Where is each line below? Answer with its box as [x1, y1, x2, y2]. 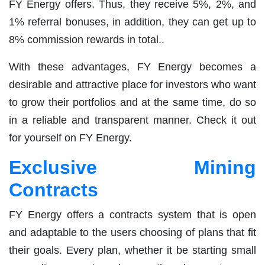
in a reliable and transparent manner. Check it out [9, 114, 256, 126]
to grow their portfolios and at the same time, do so [9, 96, 256, 108]
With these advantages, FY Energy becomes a [9, 60, 256, 73]
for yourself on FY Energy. [9, 131, 132, 144]
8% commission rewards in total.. [9, 33, 164, 46]
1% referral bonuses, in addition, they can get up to [9, 15, 256, 28]
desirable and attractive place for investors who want [9, 78, 256, 91]
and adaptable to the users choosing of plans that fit [9, 226, 256, 238]
